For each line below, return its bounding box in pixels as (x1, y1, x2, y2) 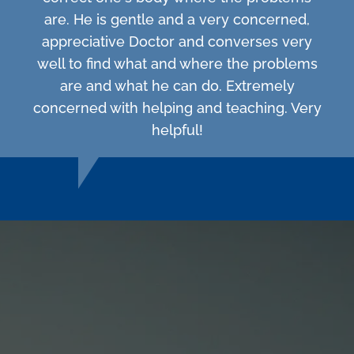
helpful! (151, 121, 203, 138)
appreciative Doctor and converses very (42, 32, 312, 50)
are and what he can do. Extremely (59, 77, 295, 94)
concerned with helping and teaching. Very (32, 99, 322, 116)
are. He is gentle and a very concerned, (44, 10, 310, 28)
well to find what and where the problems (36, 55, 318, 72)
